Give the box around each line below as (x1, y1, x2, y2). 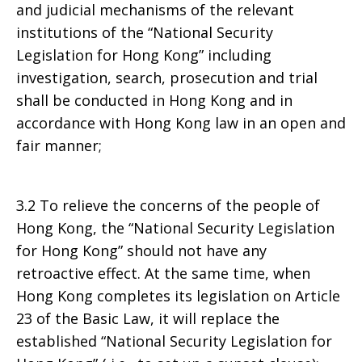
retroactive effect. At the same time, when (16, 263, 310, 283)
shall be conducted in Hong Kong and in (16, 90, 293, 110)
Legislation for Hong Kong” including (16, 45, 271, 65)
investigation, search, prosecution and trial (16, 68, 318, 87)
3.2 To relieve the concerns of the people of (16, 196, 320, 215)
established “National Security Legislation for (16, 331, 332, 351)
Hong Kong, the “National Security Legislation (16, 218, 335, 238)
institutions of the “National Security (16, 23, 273, 42)
